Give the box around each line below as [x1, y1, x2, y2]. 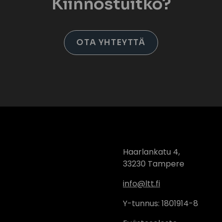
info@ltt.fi [123, 178, 160, 190]
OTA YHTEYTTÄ [76, 37, 146, 48]
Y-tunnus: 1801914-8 [123, 198, 198, 210]
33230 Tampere [123, 158, 184, 170]
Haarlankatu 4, [123, 146, 180, 158]
